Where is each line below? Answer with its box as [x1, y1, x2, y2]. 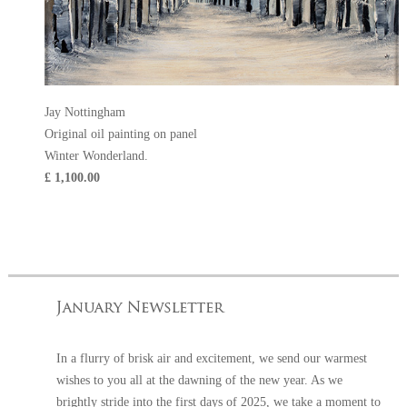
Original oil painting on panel [44, 127, 197, 142]
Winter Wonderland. [44, 149, 148, 164]
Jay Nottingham [44, 105, 125, 120]
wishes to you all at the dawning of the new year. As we [56, 373, 343, 388]
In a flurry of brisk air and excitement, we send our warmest [56, 352, 368, 366]
